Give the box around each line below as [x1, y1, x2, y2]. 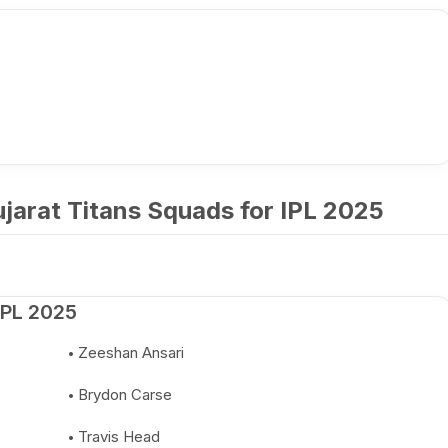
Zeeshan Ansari [78, 343, 184, 362]
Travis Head [78, 427, 160, 446]
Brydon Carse [78, 385, 172, 404]
